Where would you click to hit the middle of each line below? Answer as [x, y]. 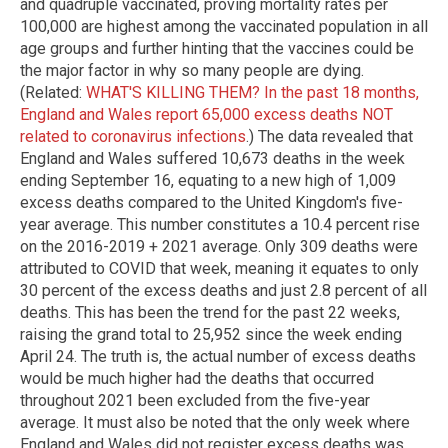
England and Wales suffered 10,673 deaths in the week [212, 159]
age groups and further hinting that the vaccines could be [217, 49]
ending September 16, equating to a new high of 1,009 [208, 181]
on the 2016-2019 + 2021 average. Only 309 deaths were [219, 247]
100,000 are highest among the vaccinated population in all [224, 27]
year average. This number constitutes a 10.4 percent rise [220, 225]
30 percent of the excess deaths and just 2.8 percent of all [223, 291]
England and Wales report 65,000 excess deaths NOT [206, 115]
